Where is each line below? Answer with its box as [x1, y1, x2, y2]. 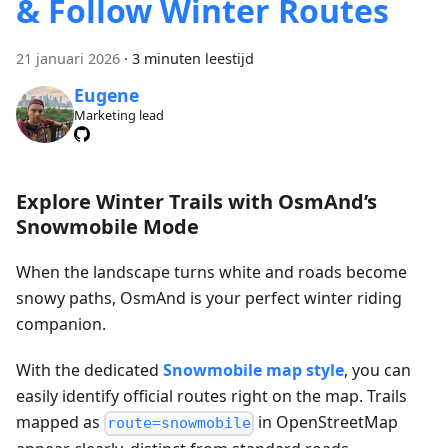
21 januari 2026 [16, 48, 120, 68]
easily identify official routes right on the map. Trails [16, 385, 407, 408]
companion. [16, 313, 106, 336]
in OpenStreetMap [254, 411, 399, 434]
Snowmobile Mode [16, 213, 199, 241]
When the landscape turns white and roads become [16, 261, 407, 284]
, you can [344, 359, 411, 382]
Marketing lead [73, 105, 164, 124]
